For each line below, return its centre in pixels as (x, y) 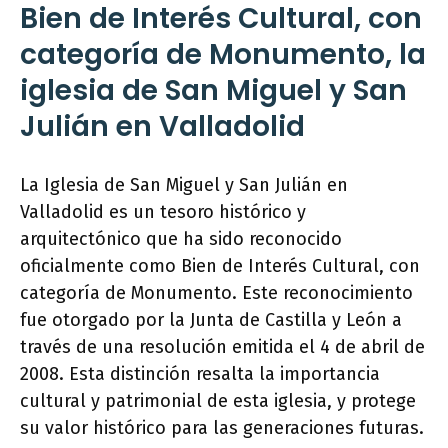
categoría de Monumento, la (223, 54)
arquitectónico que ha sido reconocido (181, 239)
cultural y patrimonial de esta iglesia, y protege (218, 401)
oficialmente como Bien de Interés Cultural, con (220, 266)
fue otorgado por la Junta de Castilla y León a (211, 320)
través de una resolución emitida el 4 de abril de (222, 347)
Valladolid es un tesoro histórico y (163, 212)
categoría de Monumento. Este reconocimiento (216, 293)
